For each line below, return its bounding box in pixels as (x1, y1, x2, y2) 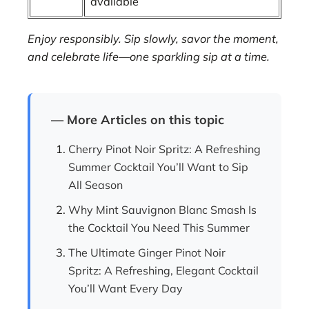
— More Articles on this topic (51, 111, 224, 128)
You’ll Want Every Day (68, 281, 183, 295)
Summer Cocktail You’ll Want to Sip (68, 159, 248, 174)
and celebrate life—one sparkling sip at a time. (28, 49, 270, 63)
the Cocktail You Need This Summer (68, 220, 250, 235)
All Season (68, 177, 123, 192)
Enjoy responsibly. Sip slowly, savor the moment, (28, 31, 279, 46)
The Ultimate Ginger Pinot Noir (68, 245, 226, 259)
